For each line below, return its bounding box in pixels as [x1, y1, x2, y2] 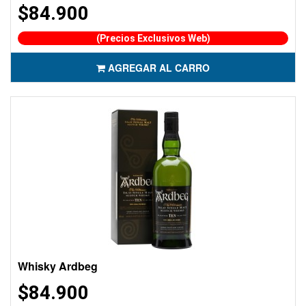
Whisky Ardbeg [18, 258, 98, 274]
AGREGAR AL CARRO [108, 61, 210, 74]
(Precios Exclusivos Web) [96, 33, 210, 44]
